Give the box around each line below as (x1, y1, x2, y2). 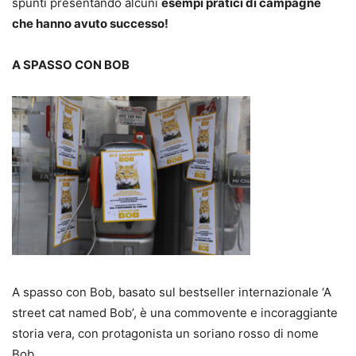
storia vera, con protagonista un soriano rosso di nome (12, 325, 319, 341)
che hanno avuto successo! (12, 15, 168, 31)
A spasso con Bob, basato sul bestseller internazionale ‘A (12, 284, 331, 300)
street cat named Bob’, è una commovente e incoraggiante (12, 304, 338, 320)
